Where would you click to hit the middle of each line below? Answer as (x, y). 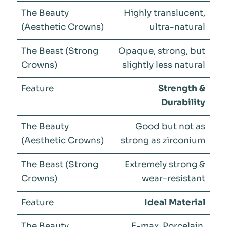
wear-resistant (174, 179)
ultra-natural (178, 27)
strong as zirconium (163, 141)
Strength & (182, 89)
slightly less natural (164, 65)
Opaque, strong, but (162, 51)
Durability (183, 103)
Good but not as (171, 127)
